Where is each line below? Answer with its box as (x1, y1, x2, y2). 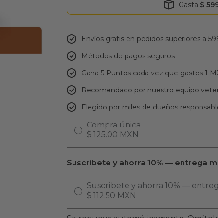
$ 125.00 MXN (86, 130, 139, 140)
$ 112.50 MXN (86, 191, 136, 200)
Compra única (86, 120, 141, 130)
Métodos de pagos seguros (81, 52, 175, 61)
